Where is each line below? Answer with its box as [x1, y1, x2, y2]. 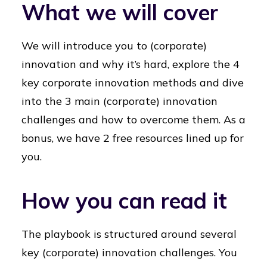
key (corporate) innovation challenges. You [21, 246, 237, 259]
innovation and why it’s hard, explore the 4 [21, 57, 240, 71]
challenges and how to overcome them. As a [21, 113, 246, 126]
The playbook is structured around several [21, 227, 237, 241]
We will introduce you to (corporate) [21, 39, 207, 52]
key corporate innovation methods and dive [21, 76, 244, 89]
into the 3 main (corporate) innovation [21, 94, 218, 108]
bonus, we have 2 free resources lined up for [21, 131, 244, 145]
